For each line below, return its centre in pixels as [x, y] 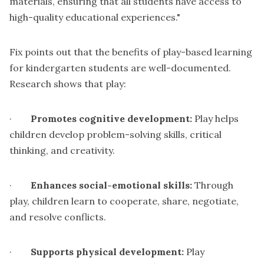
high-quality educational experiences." [95, 17]
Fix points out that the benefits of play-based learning [131, 52]
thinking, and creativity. [62, 151]
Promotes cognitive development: [111, 119]
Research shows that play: [68, 84]
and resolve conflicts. [58, 217]
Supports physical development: [107, 252]
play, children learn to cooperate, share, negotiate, [124, 201]
